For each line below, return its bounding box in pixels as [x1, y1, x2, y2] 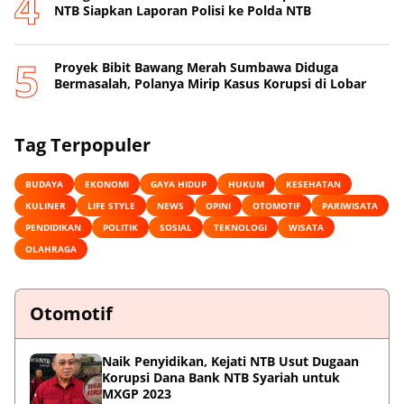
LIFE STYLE [87, 198, 135, 212]
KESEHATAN [286, 177, 341, 190]
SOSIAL [160, 220, 192, 234]
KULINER [25, 198, 66, 212]
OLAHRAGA [25, 242, 77, 255]
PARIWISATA [322, 198, 378, 212]
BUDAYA [25, 177, 63, 190]
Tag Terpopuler [14, 133, 151, 158]
